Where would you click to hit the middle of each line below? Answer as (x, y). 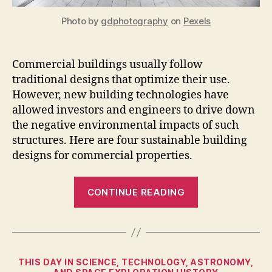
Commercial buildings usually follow (107, 64)
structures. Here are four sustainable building (130, 140)
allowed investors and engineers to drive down (134, 110)
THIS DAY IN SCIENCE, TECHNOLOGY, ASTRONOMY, (136, 262)
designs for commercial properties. (102, 155)
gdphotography (134, 21)
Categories (162, 260)
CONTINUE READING (136, 192)
